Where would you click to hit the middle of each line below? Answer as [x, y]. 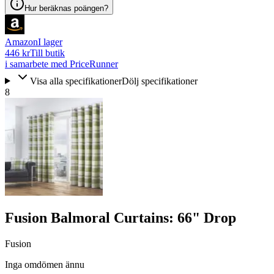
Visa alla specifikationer [76, 81]
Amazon [21, 42]
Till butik [47, 53]
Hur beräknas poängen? [66, 8]
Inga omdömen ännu [45, 265]
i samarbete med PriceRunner [61, 64]
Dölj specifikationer [159, 81]
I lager [50, 42]
